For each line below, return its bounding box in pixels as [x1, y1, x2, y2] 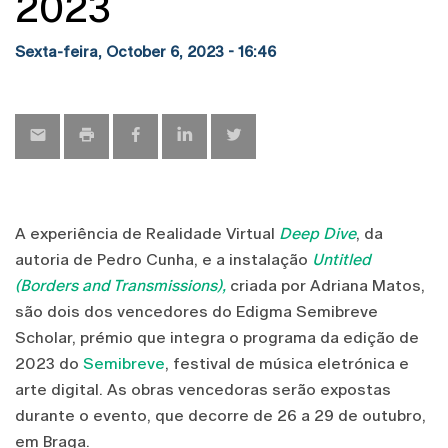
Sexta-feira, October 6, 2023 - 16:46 [15, 42, 276, 60]
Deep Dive [279, 223, 356, 243]
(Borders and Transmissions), [15, 275, 226, 295]
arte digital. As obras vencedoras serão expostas [15, 379, 391, 399]
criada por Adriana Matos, [230, 275, 425, 295]
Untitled [312, 249, 371, 269]
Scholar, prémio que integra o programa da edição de [15, 327, 419, 347]
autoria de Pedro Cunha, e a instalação [15, 249, 312, 269]
